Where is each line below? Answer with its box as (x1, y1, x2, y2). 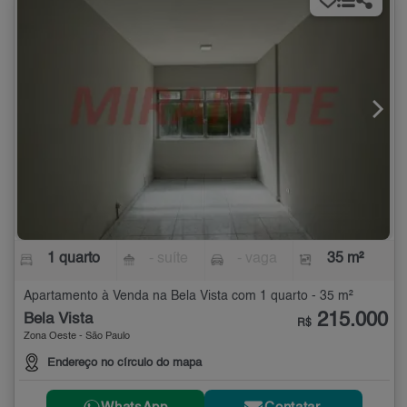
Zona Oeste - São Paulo (24, 331, 130, 342)
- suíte (149, 251, 189, 266)
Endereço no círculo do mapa (47, 356, 202, 369)
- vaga (236, 251, 277, 266)
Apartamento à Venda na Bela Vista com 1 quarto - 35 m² (24, 289, 353, 303)
